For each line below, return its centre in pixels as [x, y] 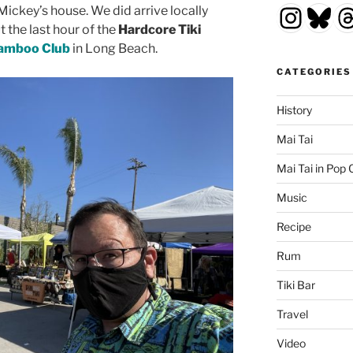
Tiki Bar [295, 285]
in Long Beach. [114, 49]
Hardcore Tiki [160, 30]
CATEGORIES [314, 72]
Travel [292, 314]
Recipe [294, 227]
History [294, 110]
